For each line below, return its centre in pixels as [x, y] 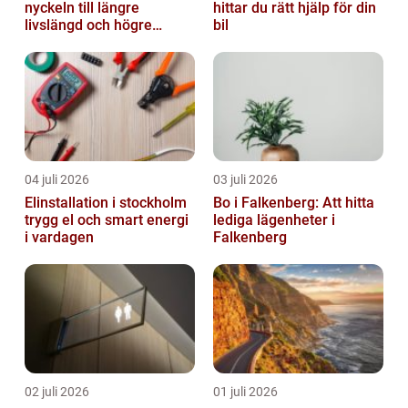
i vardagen [59, 237]
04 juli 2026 [57, 179]
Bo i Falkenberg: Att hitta [294, 202]
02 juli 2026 [57, 391]
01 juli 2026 [245, 391]
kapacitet [55, 42]
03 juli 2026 [245, 179]
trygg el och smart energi [107, 219]
